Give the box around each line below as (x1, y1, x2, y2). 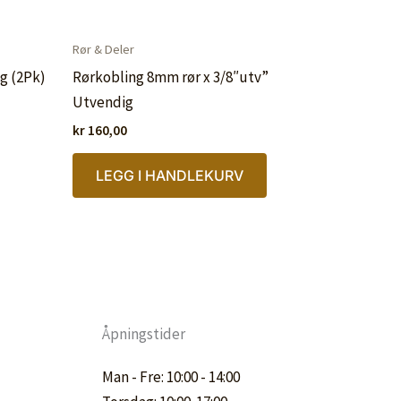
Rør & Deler (73, 41, 134, 58)
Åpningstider (101, 324, 185, 345)
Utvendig (73, 91, 133, 112)
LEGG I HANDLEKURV (96, 166, 243, 184)
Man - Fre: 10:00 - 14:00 (101, 367, 240, 388)
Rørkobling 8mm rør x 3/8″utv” (73, 66, 269, 87)
